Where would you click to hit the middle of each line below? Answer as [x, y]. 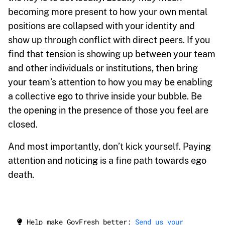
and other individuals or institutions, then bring [103, 68]
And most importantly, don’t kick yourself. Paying [109, 146]
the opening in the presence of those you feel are [108, 110]
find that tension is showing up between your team [112, 54]
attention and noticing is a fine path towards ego [107, 160]
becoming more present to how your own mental [108, 12]
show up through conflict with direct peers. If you [109, 40]
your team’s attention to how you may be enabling [110, 82]
